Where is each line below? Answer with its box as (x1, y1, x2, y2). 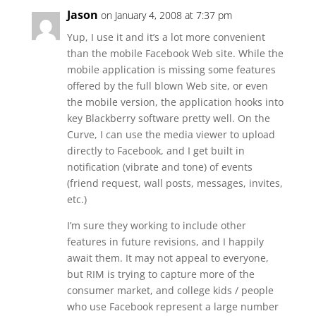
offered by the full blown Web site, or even (66, 79, 268, 92)
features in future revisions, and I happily (66, 235, 264, 248)
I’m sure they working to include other (66, 219, 246, 232)
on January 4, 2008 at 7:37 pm (100, 8, 232, 22)
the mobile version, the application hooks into (66, 95, 284, 109)
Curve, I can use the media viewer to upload (66, 128, 275, 141)
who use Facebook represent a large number (66, 300, 279, 313)
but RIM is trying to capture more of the (66, 267, 255, 281)
